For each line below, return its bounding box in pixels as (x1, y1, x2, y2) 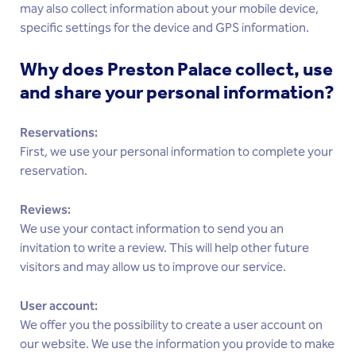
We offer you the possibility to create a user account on (20, 315, 323, 335)
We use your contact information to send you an (20, 219, 284, 239)
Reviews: (20, 200, 73, 220)
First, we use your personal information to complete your (20, 142, 333, 162)
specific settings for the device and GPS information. (20, 18, 309, 38)
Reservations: (20, 123, 100, 143)
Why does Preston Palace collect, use (20, 58, 333, 80)
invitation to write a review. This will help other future (20, 238, 309, 258)
